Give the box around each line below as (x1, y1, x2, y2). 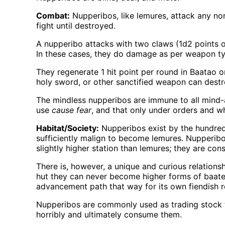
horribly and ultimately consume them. (36, 209, 182, 220)
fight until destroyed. (36, 21, 116, 31)
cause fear (52, 105, 91, 116)
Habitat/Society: (36, 123, 99, 134)
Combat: (36, 11, 70, 21)
